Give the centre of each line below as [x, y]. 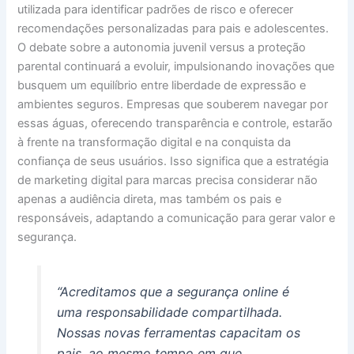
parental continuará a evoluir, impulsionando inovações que [176, 67]
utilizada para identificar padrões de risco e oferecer [156, 10]
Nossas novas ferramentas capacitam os [178, 333]
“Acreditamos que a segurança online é [173, 292]
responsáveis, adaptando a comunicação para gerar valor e [177, 218]
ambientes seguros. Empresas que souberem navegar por [173, 105]
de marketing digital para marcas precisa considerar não [168, 181]
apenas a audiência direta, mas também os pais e [150, 200]
